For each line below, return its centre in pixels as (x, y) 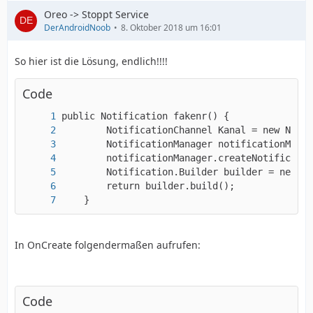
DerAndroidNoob (77, 28)
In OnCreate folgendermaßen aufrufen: (108, 245)
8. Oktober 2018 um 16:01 (171, 28)
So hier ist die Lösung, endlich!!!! (91, 61)
